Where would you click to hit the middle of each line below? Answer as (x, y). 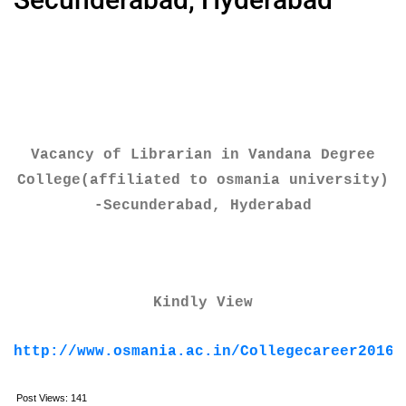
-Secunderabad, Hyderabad (203, 206)
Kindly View (203, 303)
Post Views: (42, 398)
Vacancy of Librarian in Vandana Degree (203, 155)
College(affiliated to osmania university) (203, 180)
